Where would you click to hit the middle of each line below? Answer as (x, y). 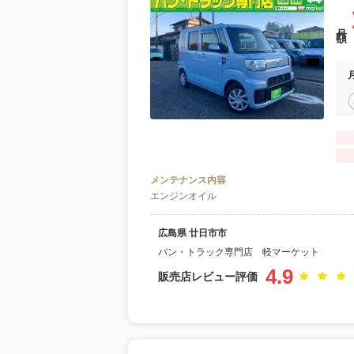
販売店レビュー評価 (208, 277)
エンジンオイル (183, 196)
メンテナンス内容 (188, 180)
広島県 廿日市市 (192, 233)
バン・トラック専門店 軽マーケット (239, 252)
